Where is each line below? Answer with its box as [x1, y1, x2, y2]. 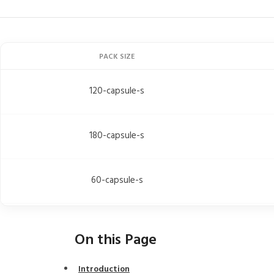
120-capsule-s [89, 84, 144, 98]
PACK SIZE [99, 51, 135, 63]
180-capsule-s [89, 128, 144, 143]
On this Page [75, 229, 157, 252]
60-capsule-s [91, 173, 143, 188]
